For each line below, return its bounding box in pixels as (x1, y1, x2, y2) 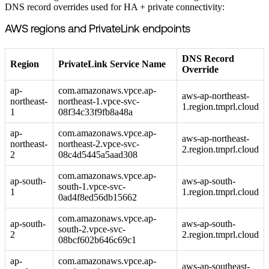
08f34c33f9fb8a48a (58, 106, 133, 117)
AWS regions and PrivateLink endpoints (5, 24, 190, 36)
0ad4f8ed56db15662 (58, 192, 137, 202)
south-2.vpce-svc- (58, 223, 125, 234)
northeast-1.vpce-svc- (58, 95, 139, 106)
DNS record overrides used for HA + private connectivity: (5, 1, 225, 12)
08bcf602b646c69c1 (58, 234, 136, 245)
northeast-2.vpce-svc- (58, 138, 139, 149)
